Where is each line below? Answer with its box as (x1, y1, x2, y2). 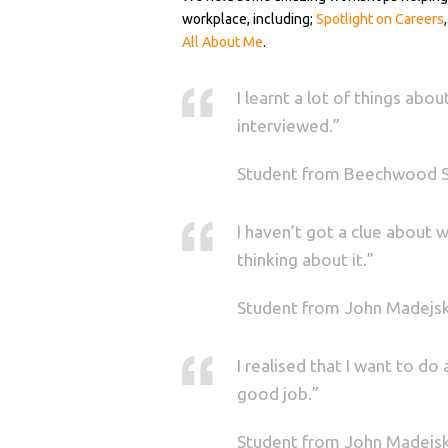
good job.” (237, 383, 319, 403)
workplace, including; (182, 10, 316, 27)
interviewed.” (237, 115, 340, 135)
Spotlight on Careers (316, 10, 444, 27)
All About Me (182, 33, 263, 50)
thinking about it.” (237, 249, 374, 269)
